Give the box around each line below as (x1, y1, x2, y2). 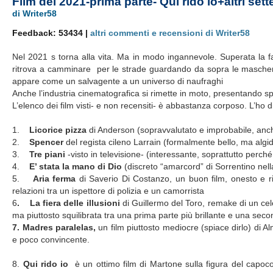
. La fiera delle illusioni (17, 198, 122, 208)
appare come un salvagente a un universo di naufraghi (12, 76, 224, 86)
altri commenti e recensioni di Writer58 (90, 28, 250, 38)
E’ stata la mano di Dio (29, 161, 122, 171)
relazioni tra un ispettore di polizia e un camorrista (12, 186, 205, 196)
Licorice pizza (27, 125, 90, 135)
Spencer (27, 137, 66, 147)
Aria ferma (29, 174, 79, 183)
